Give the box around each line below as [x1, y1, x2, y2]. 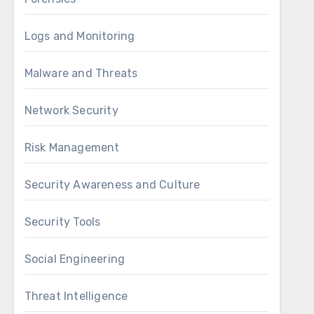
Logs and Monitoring [24, 29, 135, 43]
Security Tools [24, 215, 101, 228]
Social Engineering [24, 252, 125, 266]
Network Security [24, 104, 118, 117]
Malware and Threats [24, 67, 138, 80]
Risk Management [24, 141, 120, 154]
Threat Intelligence [24, 289, 128, 303]
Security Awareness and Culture [24, 178, 200, 191]
